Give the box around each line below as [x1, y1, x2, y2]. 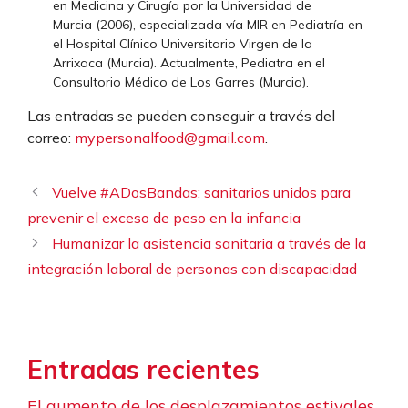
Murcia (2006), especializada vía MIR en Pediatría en [53, 16, 362, 33]
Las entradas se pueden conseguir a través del [27, 107, 335, 125]
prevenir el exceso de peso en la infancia [27, 209, 301, 227]
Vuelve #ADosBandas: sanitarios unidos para [52, 183, 352, 201]
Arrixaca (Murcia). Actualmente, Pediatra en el [53, 55, 325, 71]
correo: [27, 128, 75, 147]
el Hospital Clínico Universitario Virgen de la [53, 36, 312, 52]
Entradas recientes [27, 353, 260, 385]
